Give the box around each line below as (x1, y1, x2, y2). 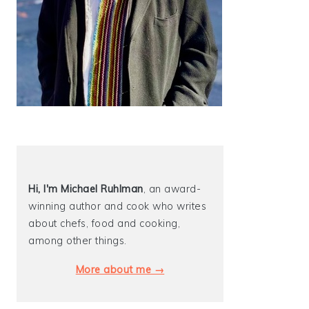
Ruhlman (101, 182, 143, 195)
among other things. (28, 234, 127, 247)
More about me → (75, 263, 165, 276)
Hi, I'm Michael (28, 182, 98, 195)
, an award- (143, 182, 201, 195)
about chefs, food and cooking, (28, 217, 180, 230)
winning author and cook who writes (28, 199, 206, 212)
